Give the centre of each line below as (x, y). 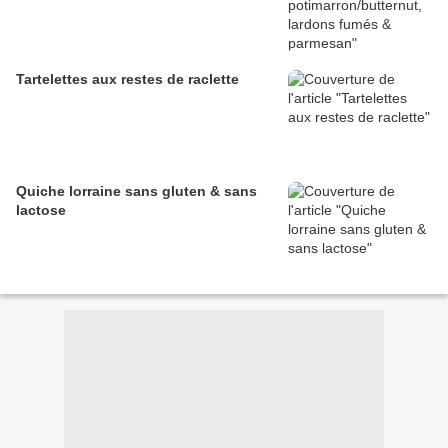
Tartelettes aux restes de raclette (127, 79)
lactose (41, 210)
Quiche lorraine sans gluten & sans (136, 191)
